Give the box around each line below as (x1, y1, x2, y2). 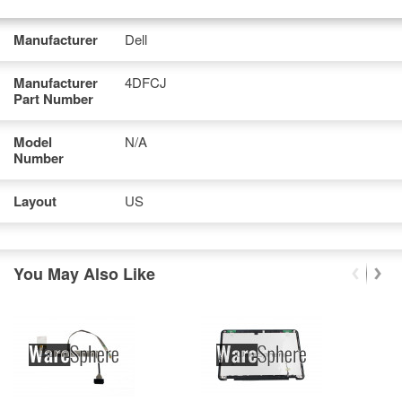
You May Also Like (13, 262, 155, 285)
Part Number (13, 89, 93, 109)
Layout (13, 191, 57, 211)
